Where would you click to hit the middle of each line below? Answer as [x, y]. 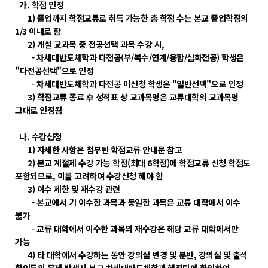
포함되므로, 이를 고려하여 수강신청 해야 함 [89, 176]
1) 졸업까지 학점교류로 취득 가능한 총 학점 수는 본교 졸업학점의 [132, 18]
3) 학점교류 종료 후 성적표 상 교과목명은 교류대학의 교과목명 [127, 97]
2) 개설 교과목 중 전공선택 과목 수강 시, [90, 44]
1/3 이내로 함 [38, 31]
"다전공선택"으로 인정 [54, 71]
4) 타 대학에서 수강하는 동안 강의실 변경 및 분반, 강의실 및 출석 [131, 255]
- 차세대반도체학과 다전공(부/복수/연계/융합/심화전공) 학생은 [130, 57]
